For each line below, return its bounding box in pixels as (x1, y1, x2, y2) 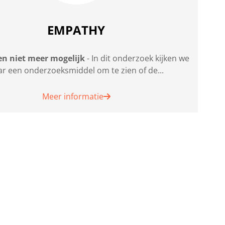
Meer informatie (42, 91, 103, 102)
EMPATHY (47, 21, 105, 38)
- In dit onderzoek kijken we (85, 53, 190, 64)
